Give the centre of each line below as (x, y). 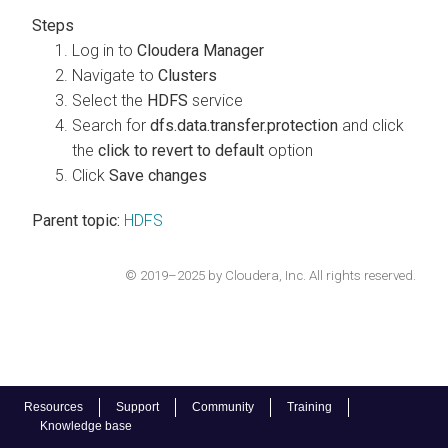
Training (309, 407)
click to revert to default (181, 150)
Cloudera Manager (200, 50)
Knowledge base (86, 426)
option (288, 150)
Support (137, 407)
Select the (109, 100)
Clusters (187, 75)
